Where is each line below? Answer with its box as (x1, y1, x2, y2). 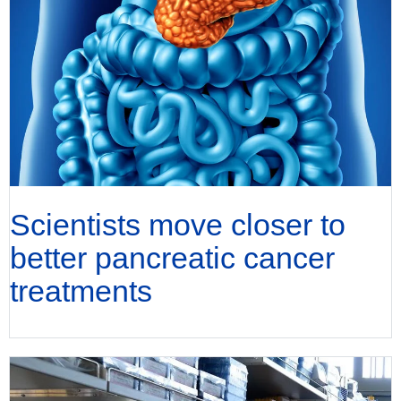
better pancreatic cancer (10, 240, 335, 275)
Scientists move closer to (10, 207, 346, 242)
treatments (10, 273, 152, 308)
